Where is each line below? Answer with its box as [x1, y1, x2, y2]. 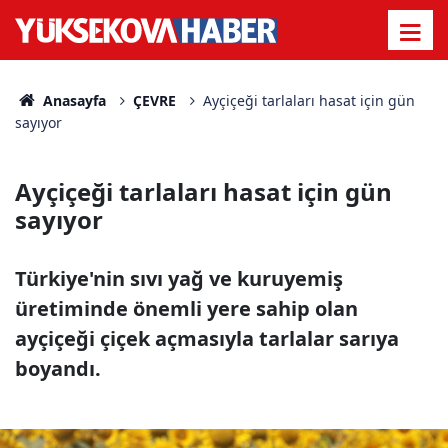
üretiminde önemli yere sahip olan [15, 295, 358, 322]
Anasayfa [38, 91, 106, 110]
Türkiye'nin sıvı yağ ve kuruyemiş [15, 265, 343, 292]
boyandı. [15, 355, 101, 382]
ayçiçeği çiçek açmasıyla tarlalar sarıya [15, 325, 399, 352]
